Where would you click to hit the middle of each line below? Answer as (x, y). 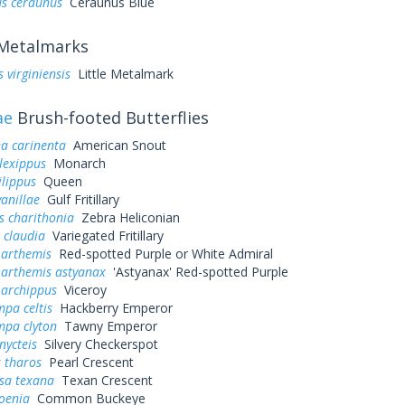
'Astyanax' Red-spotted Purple (197, 272)
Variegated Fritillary (104, 235)
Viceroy (81, 290)
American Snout (116, 145)
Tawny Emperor (107, 326)
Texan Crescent (103, 380)
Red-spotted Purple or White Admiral (162, 254)
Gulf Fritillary (79, 199)
